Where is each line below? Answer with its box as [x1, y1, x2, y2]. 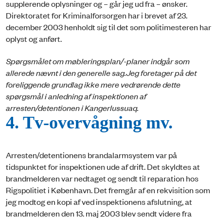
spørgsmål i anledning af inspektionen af [6, 90, 146, 101]
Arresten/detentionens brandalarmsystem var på [6, 149, 177, 160]
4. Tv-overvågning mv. [6, 113, 173, 133]
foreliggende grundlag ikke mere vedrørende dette [6, 78, 181, 90]
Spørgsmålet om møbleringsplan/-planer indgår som [6, 55, 190, 66]
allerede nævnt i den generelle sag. [6, 67, 126, 78]
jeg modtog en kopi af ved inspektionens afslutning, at [6, 196, 192, 207]
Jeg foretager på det [126, 67, 197, 78]
